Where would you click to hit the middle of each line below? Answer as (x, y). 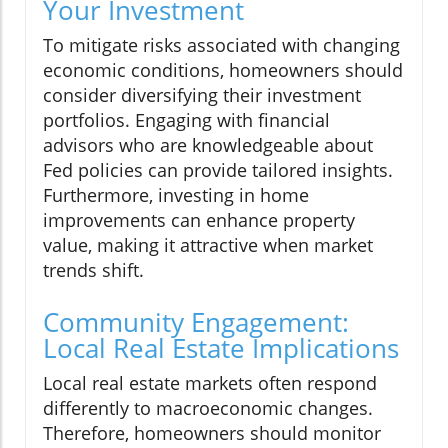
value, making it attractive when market (208, 245)
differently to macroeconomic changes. (208, 408)
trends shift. (93, 270)
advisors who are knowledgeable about (208, 145)
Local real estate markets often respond (210, 383)
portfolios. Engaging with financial (186, 120)
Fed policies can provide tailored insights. (218, 170)
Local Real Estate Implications (221, 348)
